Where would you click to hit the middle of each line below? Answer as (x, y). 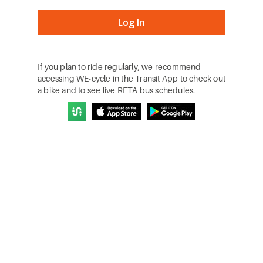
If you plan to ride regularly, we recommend (119, 67)
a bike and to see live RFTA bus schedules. (117, 90)
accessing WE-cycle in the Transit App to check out (132, 78)
